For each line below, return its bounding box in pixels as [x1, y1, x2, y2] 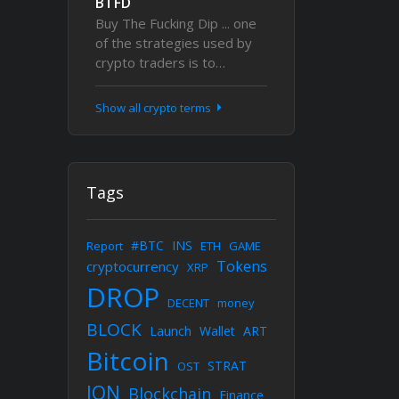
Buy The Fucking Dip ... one [95, 14, 256, 32]
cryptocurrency [86, 257, 179, 275]
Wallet [199, 322, 235, 339]
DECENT [167, 295, 209, 311]
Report [86, 238, 123, 254]
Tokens [216, 256, 267, 276]
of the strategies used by [95, 34, 252, 52]
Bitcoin [86, 344, 169, 378]
